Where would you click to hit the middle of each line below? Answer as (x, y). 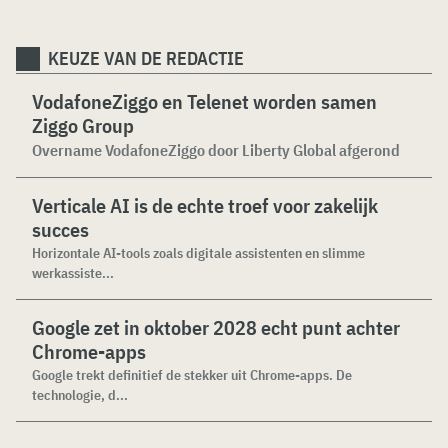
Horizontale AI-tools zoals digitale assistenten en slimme (198, 253)
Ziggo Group (83, 125)
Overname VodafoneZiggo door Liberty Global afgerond (216, 150)
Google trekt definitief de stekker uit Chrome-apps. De (192, 375)
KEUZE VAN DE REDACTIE (146, 58)
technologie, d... (80, 395)
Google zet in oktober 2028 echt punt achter (216, 327)
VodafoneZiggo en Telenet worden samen (204, 101)
